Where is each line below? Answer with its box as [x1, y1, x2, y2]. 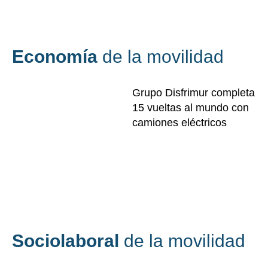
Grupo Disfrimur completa [132, 87, 255, 99]
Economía [12, 47, 102, 67]
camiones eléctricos [132, 117, 227, 129]
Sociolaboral [12, 230, 124, 251]
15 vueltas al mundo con [132, 102, 249, 114]
